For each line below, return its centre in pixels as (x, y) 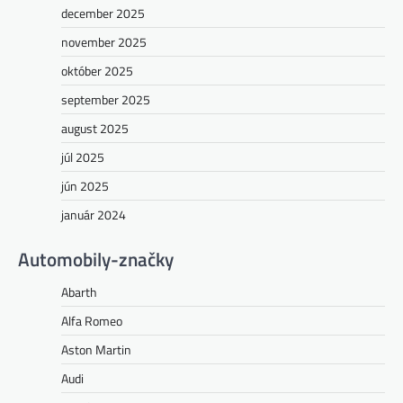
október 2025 (97, 71)
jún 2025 (85, 186)
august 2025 (95, 129)
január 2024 (94, 215)
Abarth (79, 292)
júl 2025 (83, 157)
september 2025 (106, 100)
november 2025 (104, 42)
